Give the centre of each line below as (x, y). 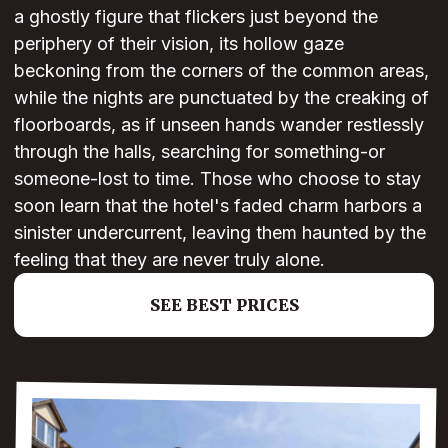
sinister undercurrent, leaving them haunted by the (220, 233)
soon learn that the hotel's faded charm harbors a (218, 206)
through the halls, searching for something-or (199, 152)
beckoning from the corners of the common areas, (221, 71)
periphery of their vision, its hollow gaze (179, 44)
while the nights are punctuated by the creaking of (221, 98)
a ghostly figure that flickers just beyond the (196, 17)
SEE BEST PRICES (224, 305)
